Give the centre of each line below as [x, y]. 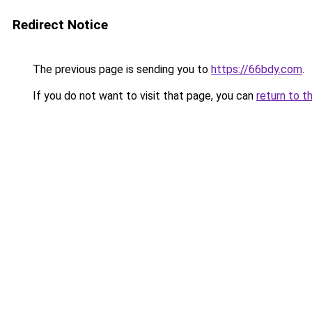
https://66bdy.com [257, 69]
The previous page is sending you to [120, 69]
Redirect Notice [60, 25]
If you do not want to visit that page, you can [143, 96]
